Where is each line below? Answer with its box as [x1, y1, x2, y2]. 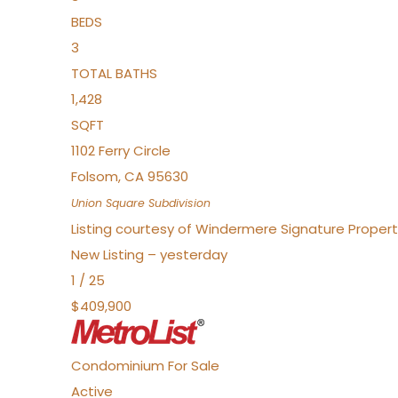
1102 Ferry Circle [71, 141, 171, 160]
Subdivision [145, 195, 211, 211]
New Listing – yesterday [71, 245, 227, 264]
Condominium [71, 356, 164, 375]
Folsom [71, 167, 118, 186]
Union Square [71, 195, 145, 211]
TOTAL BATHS [71, 64, 157, 83]
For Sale [168, 356, 219, 375]
